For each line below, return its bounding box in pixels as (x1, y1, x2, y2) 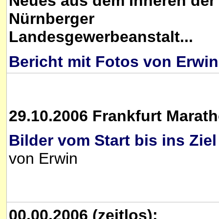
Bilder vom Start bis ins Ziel (9, 131, 217, 150)
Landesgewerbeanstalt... (9, 28, 193, 46)
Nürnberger (9, 10, 94, 28)
